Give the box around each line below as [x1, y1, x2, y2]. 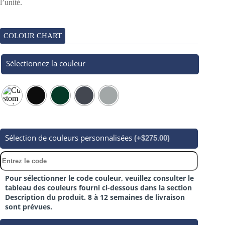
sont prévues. [5, 201, 52, 211]
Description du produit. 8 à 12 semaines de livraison [5, 192, 185, 202]
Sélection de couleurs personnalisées [5, 132, 134, 143]
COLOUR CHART [4, 31, 62, 40]
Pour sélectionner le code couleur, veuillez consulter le [5, 173, 194, 183]
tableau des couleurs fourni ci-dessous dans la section [5, 182, 192, 192]
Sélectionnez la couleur [6, 58, 85, 68]
